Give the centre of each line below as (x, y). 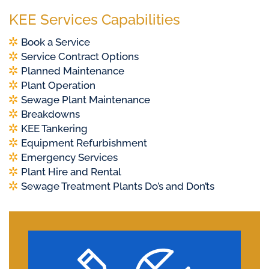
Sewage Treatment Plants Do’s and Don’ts (118, 186)
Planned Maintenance (73, 71)
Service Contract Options (80, 57)
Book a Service (56, 42)
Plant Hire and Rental (71, 172)
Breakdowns (50, 114)
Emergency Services (69, 158)
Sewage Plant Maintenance (86, 100)
